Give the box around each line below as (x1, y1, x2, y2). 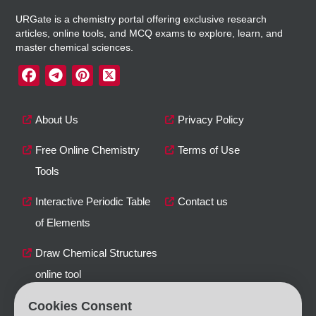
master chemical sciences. (16, 42, 134, 53)
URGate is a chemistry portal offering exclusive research (16, 13, 267, 25)
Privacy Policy (178, 114, 244, 126)
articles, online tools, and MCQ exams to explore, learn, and (16, 28, 284, 39)
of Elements (35, 217, 91, 229)
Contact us (178, 195, 228, 207)
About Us (35, 114, 79, 126)
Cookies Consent (28, 299, 132, 313)
